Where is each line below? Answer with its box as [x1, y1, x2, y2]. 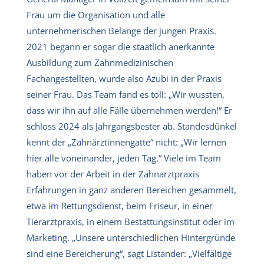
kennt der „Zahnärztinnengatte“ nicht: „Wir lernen [27, 136, 226, 148]
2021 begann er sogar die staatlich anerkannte [27, 40, 214, 52]
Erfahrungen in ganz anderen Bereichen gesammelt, [27, 183, 236, 196]
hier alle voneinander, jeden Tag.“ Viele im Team [27, 151, 221, 164]
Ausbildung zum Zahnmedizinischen [27, 56, 173, 68]
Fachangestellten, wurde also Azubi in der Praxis [27, 72, 222, 84]
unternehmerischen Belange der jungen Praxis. [27, 24, 216, 37]
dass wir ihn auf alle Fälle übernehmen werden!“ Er [27, 104, 232, 116]
